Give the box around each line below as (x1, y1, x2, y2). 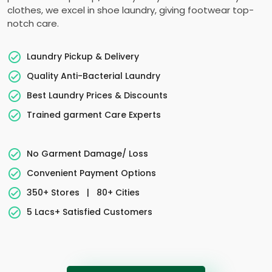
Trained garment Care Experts (27, 108, 161, 121)
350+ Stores (27, 186, 82, 199)
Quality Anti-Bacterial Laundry (27, 69, 160, 82)
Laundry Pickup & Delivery (27, 50, 139, 63)
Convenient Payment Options (27, 166, 156, 179)
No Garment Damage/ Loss (27, 147, 148, 160)
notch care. (7, 17, 59, 30)
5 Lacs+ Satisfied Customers (27, 205, 152, 218)
